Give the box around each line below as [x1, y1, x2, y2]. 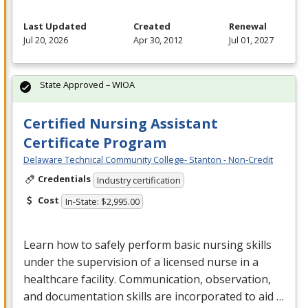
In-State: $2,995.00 [65, 195, 140, 208]
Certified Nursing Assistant [23, 114, 218, 133]
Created [133, 20, 170, 33]
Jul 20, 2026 [23, 34, 68, 47]
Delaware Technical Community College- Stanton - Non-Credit [23, 153, 273, 166]
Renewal [229, 20, 267, 33]
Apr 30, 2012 [133, 34, 183, 47]
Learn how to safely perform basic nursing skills [23, 236, 272, 252]
